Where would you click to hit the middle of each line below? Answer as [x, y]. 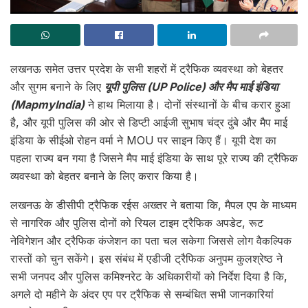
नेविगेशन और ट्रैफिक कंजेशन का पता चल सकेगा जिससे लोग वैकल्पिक [151, 241]
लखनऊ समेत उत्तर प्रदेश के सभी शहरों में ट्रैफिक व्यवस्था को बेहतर [147, 69]
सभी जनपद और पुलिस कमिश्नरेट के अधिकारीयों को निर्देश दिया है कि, [149, 277]
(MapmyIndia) [47, 105]
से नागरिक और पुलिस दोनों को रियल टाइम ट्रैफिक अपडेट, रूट [137, 223]
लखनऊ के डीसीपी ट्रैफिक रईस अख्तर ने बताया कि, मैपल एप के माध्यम [153, 205]
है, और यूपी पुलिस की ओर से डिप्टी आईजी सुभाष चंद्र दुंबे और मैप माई [149, 123]
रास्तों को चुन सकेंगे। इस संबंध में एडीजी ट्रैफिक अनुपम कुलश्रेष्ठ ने [146, 259]
